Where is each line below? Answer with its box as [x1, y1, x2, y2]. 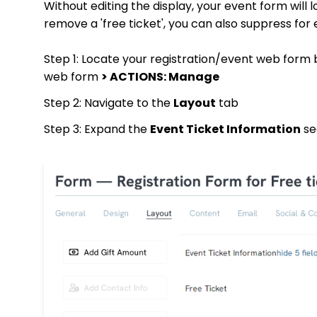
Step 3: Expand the [44, 121, 150, 138]
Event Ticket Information [150, 121, 301, 138]
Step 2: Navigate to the [44, 95, 173, 112]
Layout [173, 95, 216, 112]
